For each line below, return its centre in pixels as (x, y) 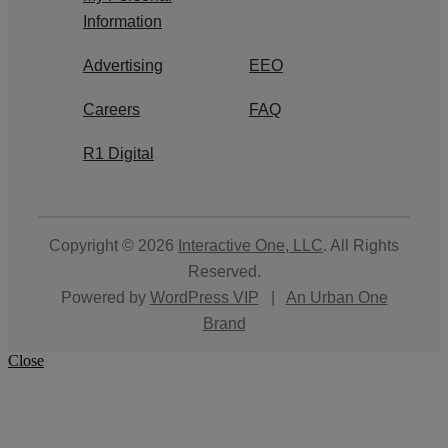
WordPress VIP (204, 298)
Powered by (105, 298)
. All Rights (361, 246)
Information (122, 22)
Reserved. (224, 272)
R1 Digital (118, 154)
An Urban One (336, 298)
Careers (111, 110)
